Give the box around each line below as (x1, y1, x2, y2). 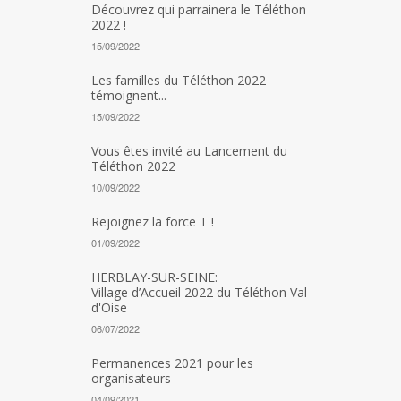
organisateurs (91, 370, 171, 387)
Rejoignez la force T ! (91, 213, 214, 230)
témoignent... (91, 87, 166, 104)
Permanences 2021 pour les (91, 354, 253, 371)
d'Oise (91, 299, 127, 316)
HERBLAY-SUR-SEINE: (91, 269, 218, 286)
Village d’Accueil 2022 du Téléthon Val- (91, 284, 311, 301)
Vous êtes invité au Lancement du (91, 142, 287, 159)
